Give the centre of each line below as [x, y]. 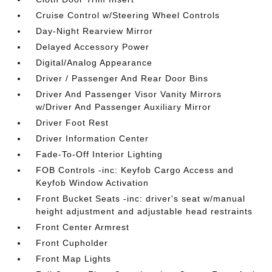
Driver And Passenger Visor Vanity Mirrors [129, 94]
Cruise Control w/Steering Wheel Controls [128, 15]
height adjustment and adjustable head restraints [144, 211]
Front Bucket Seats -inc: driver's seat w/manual [141, 198]
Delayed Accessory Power [93, 46]
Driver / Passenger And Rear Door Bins [122, 78]
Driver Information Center [93, 138]
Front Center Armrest [83, 227]
